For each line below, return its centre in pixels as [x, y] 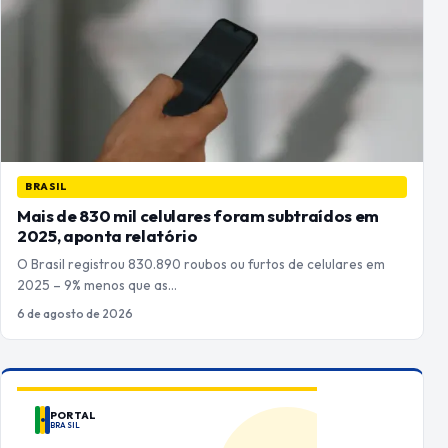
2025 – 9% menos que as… [97, 284]
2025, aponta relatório [107, 235]
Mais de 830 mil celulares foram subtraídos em [198, 215]
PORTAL [73, 415]
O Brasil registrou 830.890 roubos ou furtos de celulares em [201, 263]
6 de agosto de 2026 [75, 313]
